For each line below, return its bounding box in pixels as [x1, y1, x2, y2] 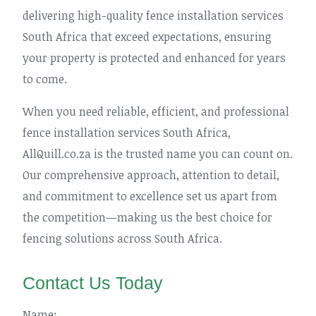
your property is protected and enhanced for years [23, 50, 286, 66]
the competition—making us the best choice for [23, 209, 272, 225]
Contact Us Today [23, 273, 163, 293]
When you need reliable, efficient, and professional [23, 104, 289, 119]
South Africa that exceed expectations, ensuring [23, 29, 272, 44]
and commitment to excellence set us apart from [23, 188, 277, 204]
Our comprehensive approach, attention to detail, [23, 167, 279, 183]
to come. [23, 71, 67, 87]
